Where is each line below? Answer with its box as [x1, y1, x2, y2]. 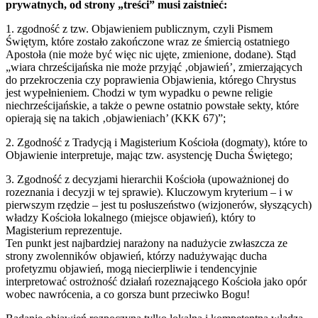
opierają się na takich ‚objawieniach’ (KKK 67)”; [6, 112, 226, 125]
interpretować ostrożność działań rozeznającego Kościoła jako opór [6, 275, 307, 288]
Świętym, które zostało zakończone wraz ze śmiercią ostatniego [6, 35, 290, 48]
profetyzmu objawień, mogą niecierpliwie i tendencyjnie [6, 263, 257, 275]
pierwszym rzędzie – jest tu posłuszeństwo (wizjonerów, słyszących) [6, 199, 312, 212]
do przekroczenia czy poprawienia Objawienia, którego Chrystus [6, 74, 296, 87]
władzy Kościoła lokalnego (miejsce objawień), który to [6, 212, 256, 224]
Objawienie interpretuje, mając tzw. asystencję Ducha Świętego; [6, 149, 292, 162]
